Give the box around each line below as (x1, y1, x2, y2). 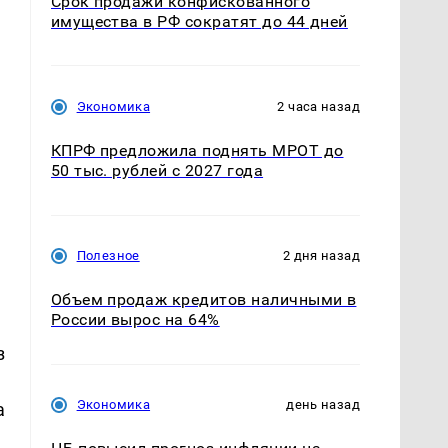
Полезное (76, 248, 140, 264)
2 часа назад (277, 99, 360, 115)
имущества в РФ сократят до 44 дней (50, 12, 348, 32)
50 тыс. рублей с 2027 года (50, 161, 264, 181)
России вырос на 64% (50, 310, 220, 330)
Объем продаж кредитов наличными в (50, 290, 357, 310)
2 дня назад (282, 248, 360, 264)
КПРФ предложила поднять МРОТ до (50, 141, 344, 161)
